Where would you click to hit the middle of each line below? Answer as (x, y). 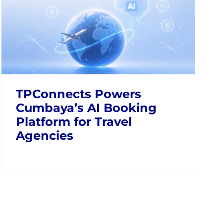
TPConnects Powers (79, 94)
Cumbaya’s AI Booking (86, 108)
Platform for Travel (74, 121)
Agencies (45, 135)
